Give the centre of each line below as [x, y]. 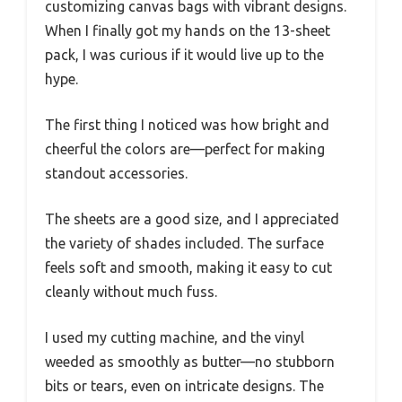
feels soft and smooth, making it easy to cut [188, 267]
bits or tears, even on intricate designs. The [184, 385]
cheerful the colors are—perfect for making [185, 149]
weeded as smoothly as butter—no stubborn [190, 361]
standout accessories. [116, 173]
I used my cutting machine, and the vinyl [175, 337]
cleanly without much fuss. [131, 291]
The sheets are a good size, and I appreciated [192, 218]
